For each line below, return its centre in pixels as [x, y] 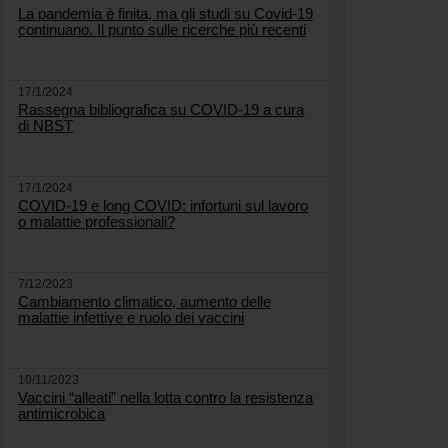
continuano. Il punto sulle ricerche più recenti [162, 30]
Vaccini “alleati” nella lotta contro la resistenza [165, 398]
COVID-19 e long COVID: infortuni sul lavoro [163, 206]
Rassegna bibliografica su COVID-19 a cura [161, 110]
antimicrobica [61, 414]
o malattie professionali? [96, 222]
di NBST [45, 126]
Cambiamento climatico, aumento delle [144, 302]
